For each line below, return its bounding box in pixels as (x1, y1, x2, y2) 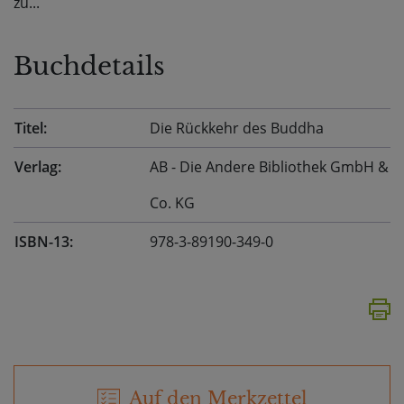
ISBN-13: (14, 231, 73, 252)
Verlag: (14, 156, 61, 177)
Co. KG (150, 192, 195, 213)
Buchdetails (14, 50, 165, 82)
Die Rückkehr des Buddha (150, 117, 324, 138)
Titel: (14, 117, 47, 138)
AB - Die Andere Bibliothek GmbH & (150, 156, 389, 177)
